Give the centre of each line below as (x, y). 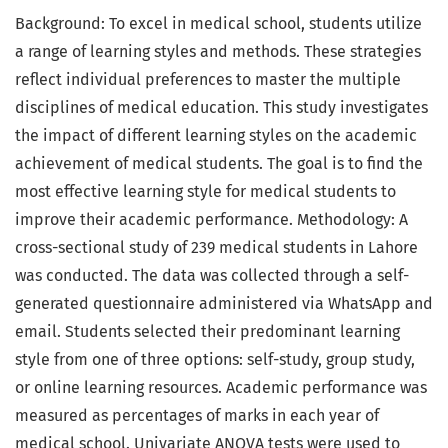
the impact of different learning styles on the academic (216, 136)
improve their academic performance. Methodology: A (211, 220)
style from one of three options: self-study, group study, (215, 360)
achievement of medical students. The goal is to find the (219, 164)
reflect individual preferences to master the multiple (208, 80)
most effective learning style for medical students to (205, 192)
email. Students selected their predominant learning (207, 332)
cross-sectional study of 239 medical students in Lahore (216, 248)
